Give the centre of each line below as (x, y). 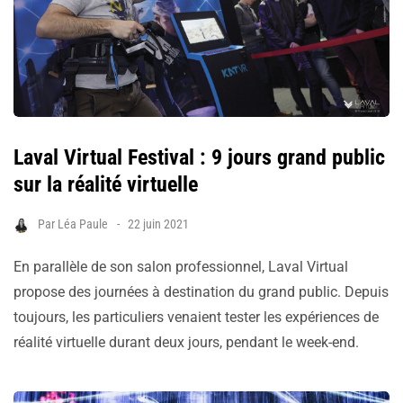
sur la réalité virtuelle (106, 185)
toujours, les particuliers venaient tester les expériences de (196, 318)
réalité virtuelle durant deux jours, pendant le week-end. (186, 343)
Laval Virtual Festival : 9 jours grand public (199, 158)
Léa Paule (83, 224)
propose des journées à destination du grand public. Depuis (201, 292)
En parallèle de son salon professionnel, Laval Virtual (181, 267)
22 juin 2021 (158, 224)
